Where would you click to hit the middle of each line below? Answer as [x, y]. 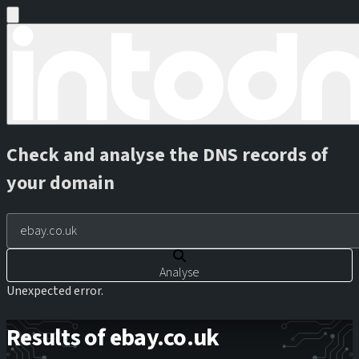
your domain [61, 183]
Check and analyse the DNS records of [167, 155]
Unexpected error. [55, 290]
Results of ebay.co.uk [113, 337]
